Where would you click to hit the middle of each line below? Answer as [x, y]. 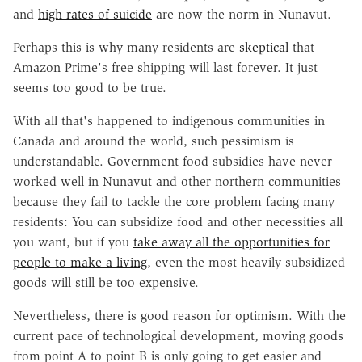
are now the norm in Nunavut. [242, 14]
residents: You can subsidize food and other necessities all [178, 221]
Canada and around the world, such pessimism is [154, 141]
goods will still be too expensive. [106, 282]
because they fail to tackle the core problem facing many [174, 201]
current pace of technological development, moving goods [178, 335]
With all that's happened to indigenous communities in [169, 120]
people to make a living [80, 262]
